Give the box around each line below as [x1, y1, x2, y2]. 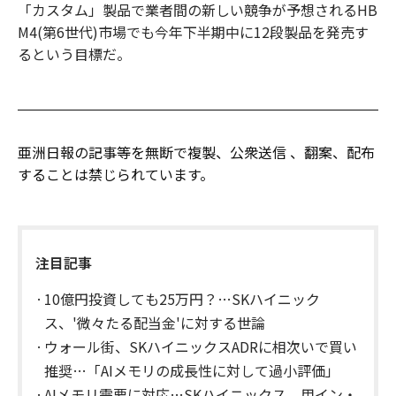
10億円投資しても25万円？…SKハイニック [44, 287, 320, 309]
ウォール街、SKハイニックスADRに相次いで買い [44, 335, 357, 357]
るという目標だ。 [18, 42, 131, 65]
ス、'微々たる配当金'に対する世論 [44, 311, 265, 333]
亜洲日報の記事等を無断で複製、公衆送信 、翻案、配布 [18, 141, 375, 163]
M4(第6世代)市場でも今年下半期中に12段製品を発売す [18, 20, 369, 42]
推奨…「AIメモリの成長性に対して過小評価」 [44, 359, 339, 381]
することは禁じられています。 [18, 163, 214, 185]
